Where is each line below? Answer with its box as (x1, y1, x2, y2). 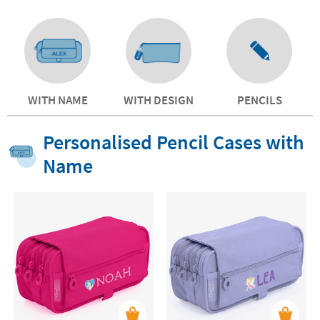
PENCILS (236, 92, 282, 109)
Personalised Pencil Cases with (43, 129, 304, 156)
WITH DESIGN (123, 92, 194, 109)
